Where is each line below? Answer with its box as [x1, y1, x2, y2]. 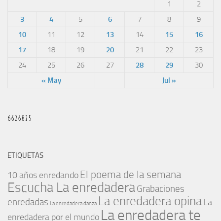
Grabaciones [137, 183, 184, 195]
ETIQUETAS [7, 151, 43, 160]
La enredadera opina [98, 193, 202, 209]
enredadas [7, 196, 48, 208]
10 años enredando [7, 170, 78, 181]
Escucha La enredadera [7, 180, 135, 196]
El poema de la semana [80, 169, 181, 181]
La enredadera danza [50, 200, 97, 207]
